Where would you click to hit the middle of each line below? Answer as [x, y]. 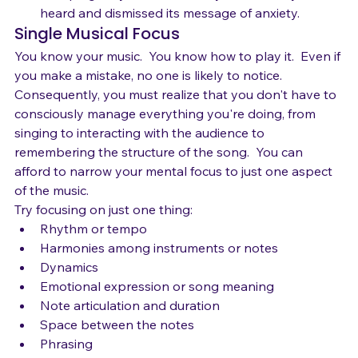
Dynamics [69, 288]
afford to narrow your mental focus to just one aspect [175, 192]
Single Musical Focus [97, 54]
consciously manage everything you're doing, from [167, 134]
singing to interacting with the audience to [141, 153]
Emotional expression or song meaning [157, 307]
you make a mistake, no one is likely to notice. [148, 96]
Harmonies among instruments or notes [159, 268]
